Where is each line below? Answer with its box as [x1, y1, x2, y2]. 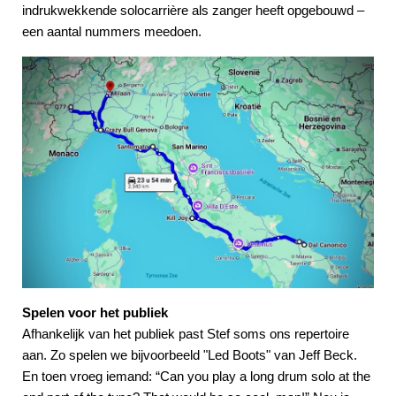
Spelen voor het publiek [22, 305, 168, 321]
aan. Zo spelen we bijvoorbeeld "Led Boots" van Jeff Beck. [22, 347, 357, 363]
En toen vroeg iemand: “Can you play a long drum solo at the [22, 369, 370, 385]
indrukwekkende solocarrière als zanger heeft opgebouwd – [22, 2, 364, 18]
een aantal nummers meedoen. [22, 23, 202, 39]
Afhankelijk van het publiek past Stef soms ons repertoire [22, 326, 349, 342]
